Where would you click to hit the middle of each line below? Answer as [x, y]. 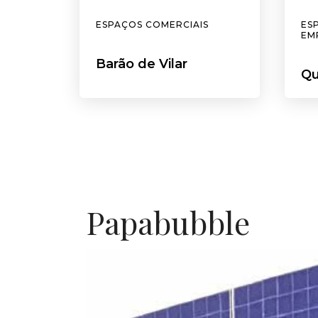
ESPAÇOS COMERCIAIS [152, 25]
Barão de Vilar [142, 64]
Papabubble [168, 222]
